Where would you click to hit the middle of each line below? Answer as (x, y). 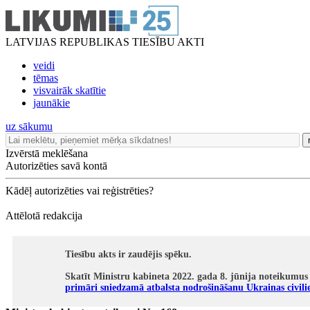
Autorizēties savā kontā (56, 166)
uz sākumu (29, 126)
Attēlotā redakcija (44, 216)
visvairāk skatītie (70, 90)
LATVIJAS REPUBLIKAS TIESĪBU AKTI (105, 42)
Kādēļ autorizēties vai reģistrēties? (80, 191)
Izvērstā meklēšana (47, 153)
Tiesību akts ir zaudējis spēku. (128, 254)
